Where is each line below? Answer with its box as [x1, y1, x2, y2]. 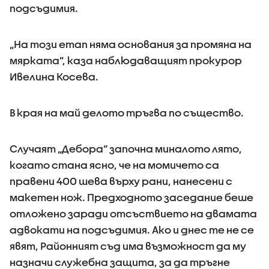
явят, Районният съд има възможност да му [10, 240, 246, 252]
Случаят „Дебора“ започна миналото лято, [10, 143, 242, 154]
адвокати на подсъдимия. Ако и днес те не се [10, 224, 254, 235]
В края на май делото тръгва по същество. [10, 107, 244, 118]
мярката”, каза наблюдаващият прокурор [10, 55, 242, 66]
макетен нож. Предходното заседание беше [10, 192, 253, 203]
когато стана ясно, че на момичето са [10, 159, 219, 171]
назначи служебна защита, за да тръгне [10, 256, 230, 268]
